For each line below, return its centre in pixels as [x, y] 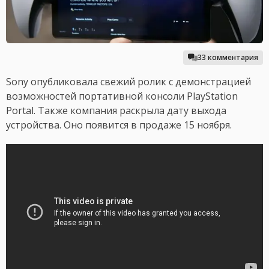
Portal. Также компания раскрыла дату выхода [116, 111]
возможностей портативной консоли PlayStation [122, 96]
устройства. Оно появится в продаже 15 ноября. [119, 125]
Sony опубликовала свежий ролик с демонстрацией [128, 82]
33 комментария [228, 58]
